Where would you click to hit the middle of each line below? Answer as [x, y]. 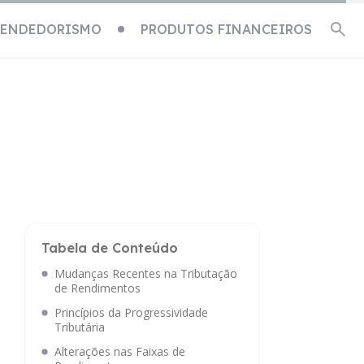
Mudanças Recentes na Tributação [146, 273]
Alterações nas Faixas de [120, 351]
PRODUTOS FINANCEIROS [226, 29]
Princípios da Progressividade [131, 312]
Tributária [80, 327]
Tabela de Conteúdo [110, 248]
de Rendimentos [97, 288]
